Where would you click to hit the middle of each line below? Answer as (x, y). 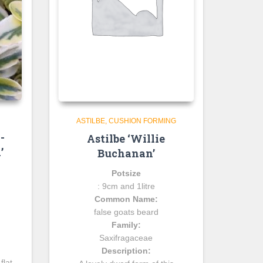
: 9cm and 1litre (126, 186)
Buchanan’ (126, 153)
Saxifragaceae (126, 237)
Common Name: (126, 199)
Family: (126, 225)
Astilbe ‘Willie (126, 138)
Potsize (126, 173)
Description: (126, 250)
